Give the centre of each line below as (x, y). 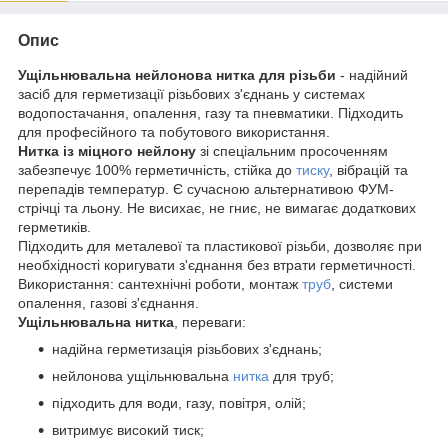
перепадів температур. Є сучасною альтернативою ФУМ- (206, 188)
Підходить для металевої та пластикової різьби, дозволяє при (220, 245)
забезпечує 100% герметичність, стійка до (157, 169)
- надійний (372, 74)
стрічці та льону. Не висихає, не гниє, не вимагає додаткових (217, 207)
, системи (362, 283)
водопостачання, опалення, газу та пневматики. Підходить (210, 112)
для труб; (301, 375)
